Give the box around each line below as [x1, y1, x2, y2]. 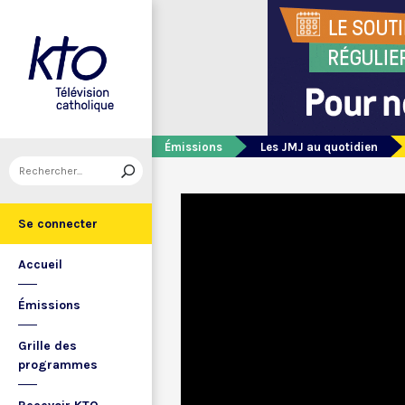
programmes [18, 357, 98, 372]
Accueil [18, 257, 62, 272]
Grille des [18, 338, 77, 353]
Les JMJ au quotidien [260, 140, 378, 154]
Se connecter [18, 216, 98, 231]
